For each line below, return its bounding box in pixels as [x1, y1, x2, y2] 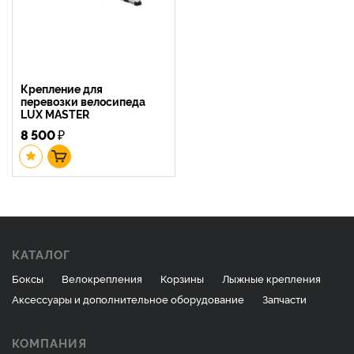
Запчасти [262, 291, 307, 306]
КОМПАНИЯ [12, 333, 87, 351]
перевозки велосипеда [21, 92, 145, 108]
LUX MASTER [21, 105, 89, 121]
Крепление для [21, 80, 103, 96]
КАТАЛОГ [12, 245, 70, 262]
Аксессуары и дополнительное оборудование [12, 291, 244, 306]
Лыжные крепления [222, 270, 321, 285]
